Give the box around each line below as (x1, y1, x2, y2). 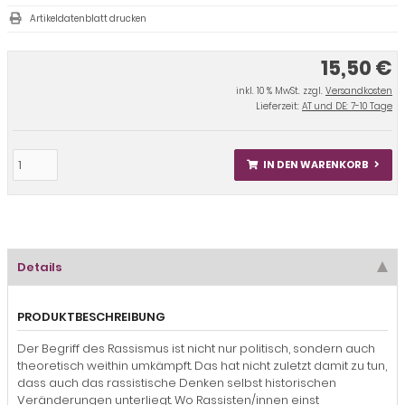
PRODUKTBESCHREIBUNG (17, 307, 165, 325)
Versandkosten (325, 83, 392, 98)
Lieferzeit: (256, 99, 302, 113)
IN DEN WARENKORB (263, 156, 369, 172)
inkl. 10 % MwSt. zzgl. (236, 83, 325, 98)
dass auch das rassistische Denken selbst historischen (17, 373, 336, 391)
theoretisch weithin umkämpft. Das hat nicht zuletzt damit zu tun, (17, 356, 387, 374)
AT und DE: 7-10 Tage (302, 99, 392, 113)
